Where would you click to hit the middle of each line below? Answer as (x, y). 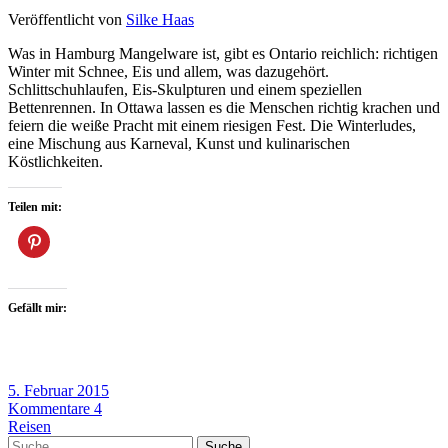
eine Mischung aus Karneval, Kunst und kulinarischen (179, 144)
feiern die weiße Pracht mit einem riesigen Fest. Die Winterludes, (212, 126)
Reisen (29, 427)
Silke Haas (160, 20)
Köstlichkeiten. (55, 162)
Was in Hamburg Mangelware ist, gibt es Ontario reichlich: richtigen (223, 54)
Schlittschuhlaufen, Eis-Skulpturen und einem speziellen (185, 90)
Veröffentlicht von (67, 20)
